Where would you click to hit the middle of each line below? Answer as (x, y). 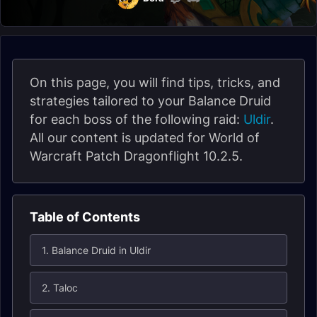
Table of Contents (85, 217)
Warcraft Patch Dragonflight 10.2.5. (136, 156)
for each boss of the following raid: (137, 119)
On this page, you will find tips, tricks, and (155, 82)
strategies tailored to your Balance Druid (150, 101)
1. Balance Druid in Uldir (96, 250)
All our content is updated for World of (145, 138)
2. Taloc (60, 288)
